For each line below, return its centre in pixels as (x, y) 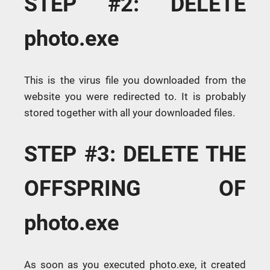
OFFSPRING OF (135, 189)
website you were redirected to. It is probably (135, 97)
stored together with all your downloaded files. (130, 113)
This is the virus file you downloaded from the (135, 80)
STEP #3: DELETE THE (135, 155)
